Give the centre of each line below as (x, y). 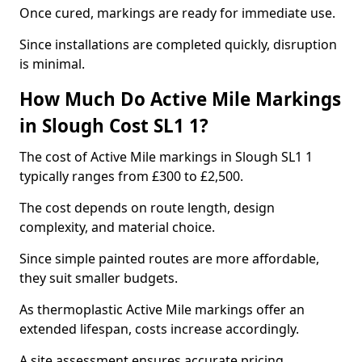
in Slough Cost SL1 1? (114, 126)
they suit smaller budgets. (99, 278)
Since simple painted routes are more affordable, (169, 259)
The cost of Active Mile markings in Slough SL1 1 (166, 157)
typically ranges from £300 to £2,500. (131, 176)
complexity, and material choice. (117, 227)
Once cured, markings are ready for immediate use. (177, 13)
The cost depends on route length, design (147, 208)
